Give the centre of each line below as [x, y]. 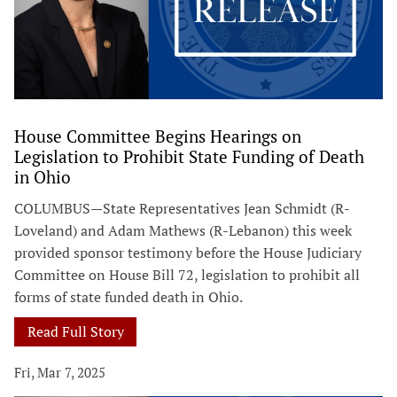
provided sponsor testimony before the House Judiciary [188, 253]
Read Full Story [75, 331]
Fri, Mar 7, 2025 [60, 372]
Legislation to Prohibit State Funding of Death [189, 156]
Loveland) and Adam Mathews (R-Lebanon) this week [183, 230]
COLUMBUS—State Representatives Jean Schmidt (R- [182, 208]
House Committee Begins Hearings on [158, 136]
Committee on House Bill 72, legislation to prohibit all [187, 275]
